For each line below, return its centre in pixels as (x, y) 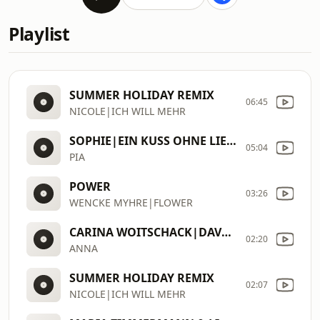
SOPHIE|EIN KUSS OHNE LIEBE (231, 140)
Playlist (39, 34)
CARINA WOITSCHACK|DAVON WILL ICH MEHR (226, 232)
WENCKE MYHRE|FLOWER (131, 202)
